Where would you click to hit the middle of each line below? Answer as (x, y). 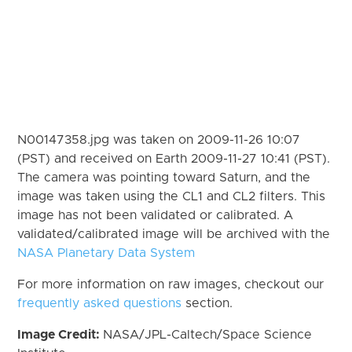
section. (207, 303)
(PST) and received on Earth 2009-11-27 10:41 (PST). (174, 158)
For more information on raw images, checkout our (171, 284)
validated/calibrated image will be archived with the (174, 234)
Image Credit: (60, 334)
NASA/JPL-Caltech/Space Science (208, 334)
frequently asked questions (100, 303)
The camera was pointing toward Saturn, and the (164, 177)
